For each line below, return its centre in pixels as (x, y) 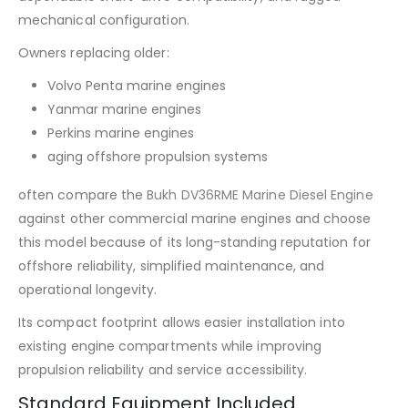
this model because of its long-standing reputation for (194, 242)
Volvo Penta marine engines (137, 85)
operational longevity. (88, 289)
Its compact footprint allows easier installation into (182, 322)
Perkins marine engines (121, 133)
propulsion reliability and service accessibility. (163, 369)
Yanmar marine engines (124, 109)
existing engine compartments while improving (170, 346)
